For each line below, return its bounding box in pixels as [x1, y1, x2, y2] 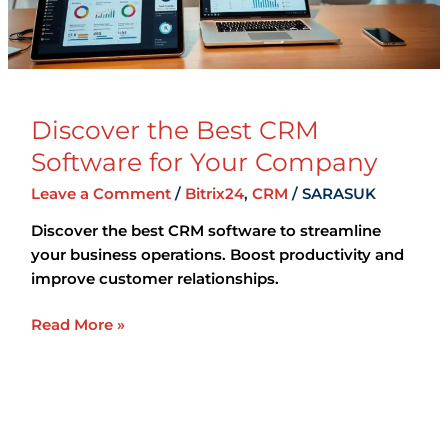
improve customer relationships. [30, 268, 279, 288]
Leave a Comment [30, 183, 171, 203]
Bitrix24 [184, 183, 244, 203]
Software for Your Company [30, 146, 378, 177]
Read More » [30, 315, 125, 335]
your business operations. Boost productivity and [30, 244, 404, 264]
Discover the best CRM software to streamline [30, 220, 381, 240]
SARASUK [301, 183, 376, 203]
